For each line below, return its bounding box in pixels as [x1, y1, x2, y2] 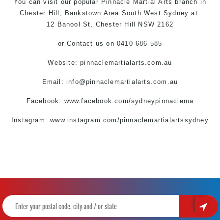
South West [121, 9, 161, 17]
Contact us [67, 39, 104, 47]
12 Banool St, [46, 20, 96, 28]
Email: [42, 78, 67, 85]
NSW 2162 [136, 20, 174, 28]
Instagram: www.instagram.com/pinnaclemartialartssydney [11, 116, 209, 124]
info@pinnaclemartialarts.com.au [66, 78, 178, 85]
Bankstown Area [64, 9, 122, 17]
